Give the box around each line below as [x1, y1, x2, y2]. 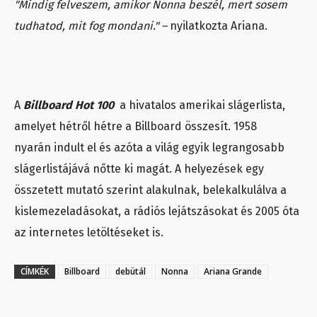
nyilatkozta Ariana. [170, 19, 267, 33]
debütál [115, 265, 146, 278]
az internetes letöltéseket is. [14, 226, 166, 240]
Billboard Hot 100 [23, 98, 120, 113]
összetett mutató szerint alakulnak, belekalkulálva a [14, 183, 287, 197]
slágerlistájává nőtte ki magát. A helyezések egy [14, 162, 264, 176]
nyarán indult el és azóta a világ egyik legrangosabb [14, 141, 284, 155]
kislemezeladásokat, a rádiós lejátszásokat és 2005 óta [14, 204, 299, 219]
